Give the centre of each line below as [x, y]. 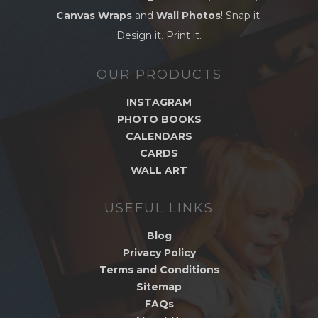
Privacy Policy [159, 252]
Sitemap [159, 286]
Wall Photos [188, 15]
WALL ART [159, 170]
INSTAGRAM [159, 102]
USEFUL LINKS [159, 208]
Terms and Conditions [159, 269]
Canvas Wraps [94, 15]
